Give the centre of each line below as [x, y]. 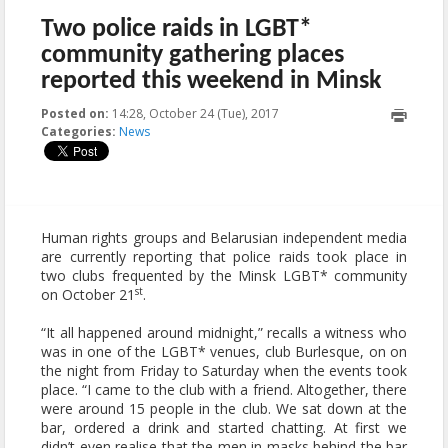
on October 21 [88, 294]
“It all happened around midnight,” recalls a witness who [224, 332]
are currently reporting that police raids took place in [224, 256]
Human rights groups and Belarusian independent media [224, 237]
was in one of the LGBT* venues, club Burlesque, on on [224, 351]
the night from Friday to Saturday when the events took [224, 370]
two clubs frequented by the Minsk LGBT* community [224, 275]
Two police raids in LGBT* [176, 29]
